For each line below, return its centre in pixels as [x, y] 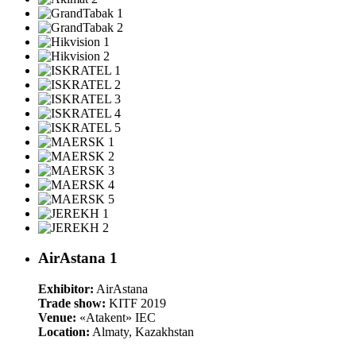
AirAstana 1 [78, 258]
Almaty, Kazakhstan [142, 332]
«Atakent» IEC [116, 318]
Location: [64, 332]
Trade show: [72, 304]
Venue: [57, 318]
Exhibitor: [66, 289]
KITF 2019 [136, 304]
